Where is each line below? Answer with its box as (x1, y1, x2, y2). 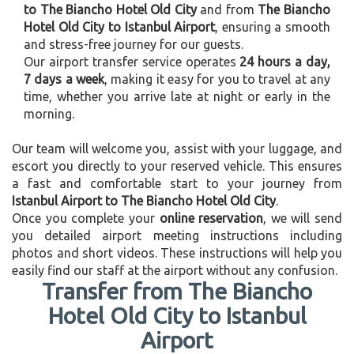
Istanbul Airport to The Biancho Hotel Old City (12, 194, 276, 209)
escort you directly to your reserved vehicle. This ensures (12, 159, 342, 174)
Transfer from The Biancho (42, 278, 312, 304)
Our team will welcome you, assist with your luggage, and (12, 141, 342, 156)
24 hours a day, (239, 55, 330, 70)
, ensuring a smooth (215, 20, 330, 35)
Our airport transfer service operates (24, 55, 240, 70)
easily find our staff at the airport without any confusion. (12, 263, 337, 278)
